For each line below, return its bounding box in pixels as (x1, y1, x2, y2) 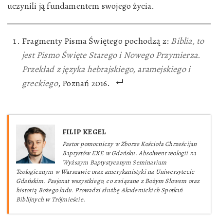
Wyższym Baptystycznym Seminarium (62, 158, 167, 166)
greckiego (22, 77, 58, 89)
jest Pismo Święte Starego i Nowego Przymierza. (22, 49, 200, 61)
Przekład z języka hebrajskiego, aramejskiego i (22, 63, 191, 75)
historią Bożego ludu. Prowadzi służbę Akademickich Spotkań (16, 186, 183, 194)
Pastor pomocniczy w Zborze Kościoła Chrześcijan (62, 140, 197, 148)
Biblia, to (171, 35, 204, 47)
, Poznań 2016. (57, 77, 110, 89)
